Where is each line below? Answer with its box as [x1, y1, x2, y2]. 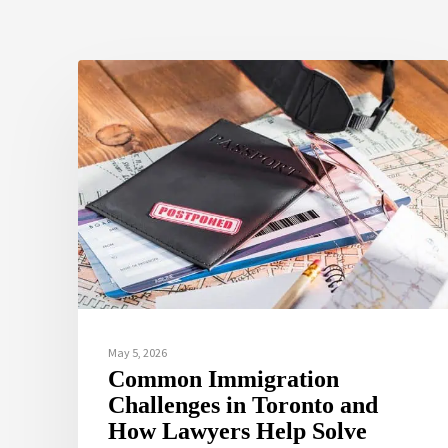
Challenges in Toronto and [108, 392, 379, 419]
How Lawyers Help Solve [108, 418, 368, 445]
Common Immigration [108, 366, 340, 393]
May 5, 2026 [108, 345, 168, 361]
